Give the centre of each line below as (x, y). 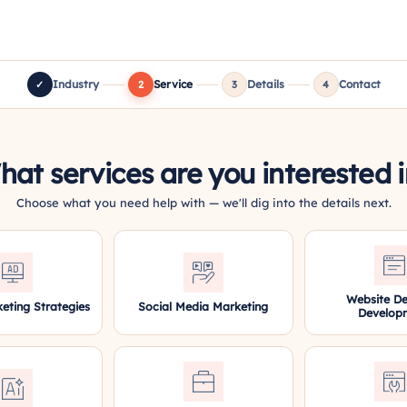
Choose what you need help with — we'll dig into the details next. (203, 203)
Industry (75, 84)
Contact (359, 84)
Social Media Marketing (203, 306)
